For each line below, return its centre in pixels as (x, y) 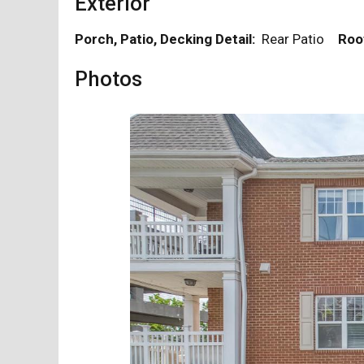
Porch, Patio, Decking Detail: (167, 39)
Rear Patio (298, 39)
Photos (108, 79)
